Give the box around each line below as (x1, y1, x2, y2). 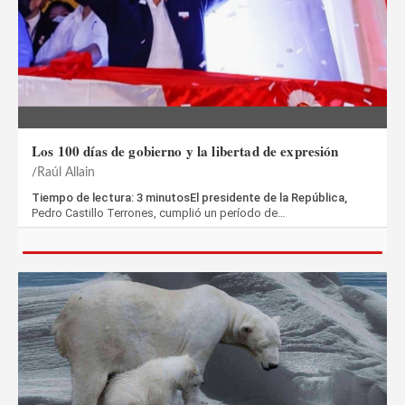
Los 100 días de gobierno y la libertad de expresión (32, 141, 339, 162)
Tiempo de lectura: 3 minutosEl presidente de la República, (32, 191, 347, 205)
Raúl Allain (37, 166, 95, 180)
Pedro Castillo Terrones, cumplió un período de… (32, 206, 286, 221)
